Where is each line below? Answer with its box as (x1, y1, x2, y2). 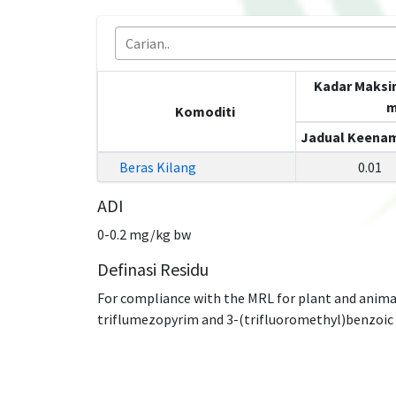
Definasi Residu (96, 258, 209, 280)
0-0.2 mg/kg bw (96, 225, 191, 243)
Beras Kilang (118, 158, 196, 176)
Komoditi (174, 103, 235, 120)
